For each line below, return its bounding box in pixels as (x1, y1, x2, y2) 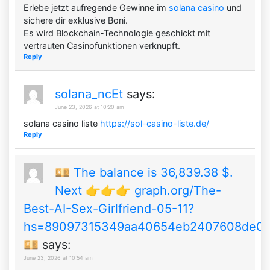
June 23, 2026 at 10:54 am (24, 254, 93, 262)
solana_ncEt (55, 87, 124, 102)
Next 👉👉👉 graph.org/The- (55, 183, 222, 198)
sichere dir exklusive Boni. (24, 14, 128, 25)
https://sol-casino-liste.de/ (100, 118, 210, 129)
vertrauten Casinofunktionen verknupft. (24, 40, 181, 51)
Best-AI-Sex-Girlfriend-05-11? (24, 201, 195, 216)
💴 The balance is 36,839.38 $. (55, 165, 234, 180)
